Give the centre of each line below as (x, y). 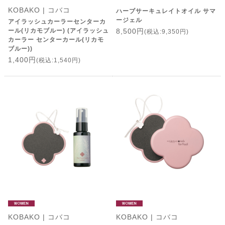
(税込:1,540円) (58, 60)
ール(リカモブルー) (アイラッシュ (58, 30)
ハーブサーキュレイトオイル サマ (166, 11)
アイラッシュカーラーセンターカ (57, 21)
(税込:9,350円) (166, 32)
